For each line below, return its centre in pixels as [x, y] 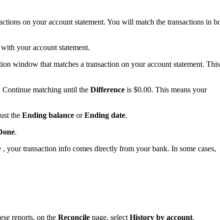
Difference [108, 90]
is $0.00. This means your [166, 90]
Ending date [105, 115]
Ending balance [48, 115]
